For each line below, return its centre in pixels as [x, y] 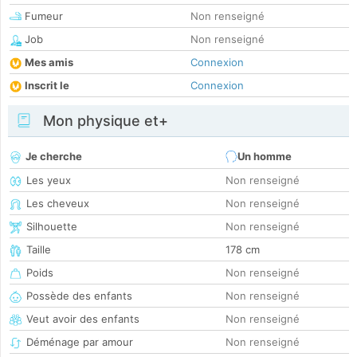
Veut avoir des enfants [83, 319]
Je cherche [54, 157]
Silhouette [52, 227]
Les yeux [49, 180]
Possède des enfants [79, 296]
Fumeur [42, 16]
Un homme [265, 157]
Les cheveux [58, 204]
